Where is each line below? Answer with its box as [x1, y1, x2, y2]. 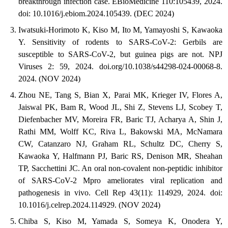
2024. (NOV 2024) [18, 74, 81, 83]
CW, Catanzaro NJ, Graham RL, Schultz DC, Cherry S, [18, 139, 222, 149]
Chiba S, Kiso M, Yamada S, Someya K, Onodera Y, [18, 217, 222, 226]
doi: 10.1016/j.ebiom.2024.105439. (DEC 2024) [18, 9, 175, 18]
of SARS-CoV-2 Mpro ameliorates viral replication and [18, 176, 222, 185]
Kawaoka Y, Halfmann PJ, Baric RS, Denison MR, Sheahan [18, 152, 222, 161]
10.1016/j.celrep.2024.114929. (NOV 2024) [18, 201, 161, 210]
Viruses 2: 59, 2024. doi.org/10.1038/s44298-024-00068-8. [18, 62, 222, 71]
